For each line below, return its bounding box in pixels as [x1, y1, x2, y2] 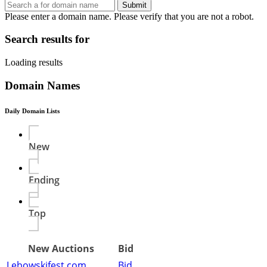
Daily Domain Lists [5, 107, 60, 114]
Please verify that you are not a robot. [114, 11, 254, 21]
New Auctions [28, 241, 94, 255]
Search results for [5, 33, 89, 46]
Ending [29, 173, 60, 187]
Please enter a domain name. [5, 11, 111, 21]
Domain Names [5, 79, 80, 92]
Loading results [5, 57, 63, 68]
